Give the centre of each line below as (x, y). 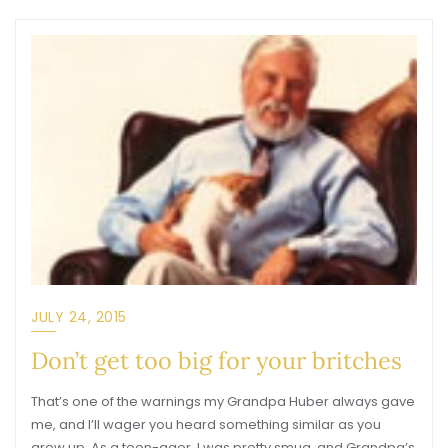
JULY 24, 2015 (79, 317)
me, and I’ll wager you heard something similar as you (206, 424)
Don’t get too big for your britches (216, 360)
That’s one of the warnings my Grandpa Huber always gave (223, 401)
